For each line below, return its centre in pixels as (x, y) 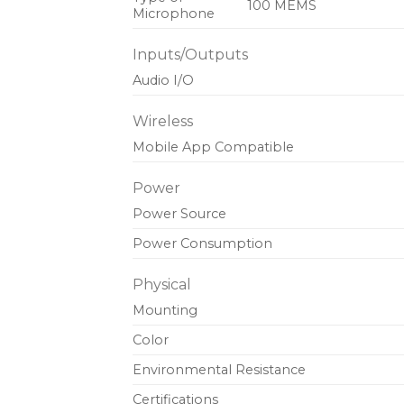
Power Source (179, 214)
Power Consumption (202, 244)
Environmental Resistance (219, 370)
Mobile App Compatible (213, 147)
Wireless (163, 122)
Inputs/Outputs (190, 55)
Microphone (174, 14)
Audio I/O (163, 81)
